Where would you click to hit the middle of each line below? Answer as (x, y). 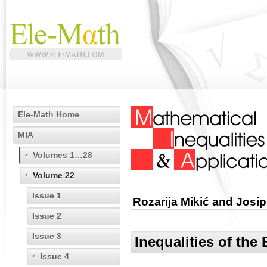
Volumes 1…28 (63, 155)
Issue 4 (55, 256)
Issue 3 (47, 236)
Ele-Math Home (49, 114)
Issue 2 (47, 216)
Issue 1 (47, 195)
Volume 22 (54, 175)
